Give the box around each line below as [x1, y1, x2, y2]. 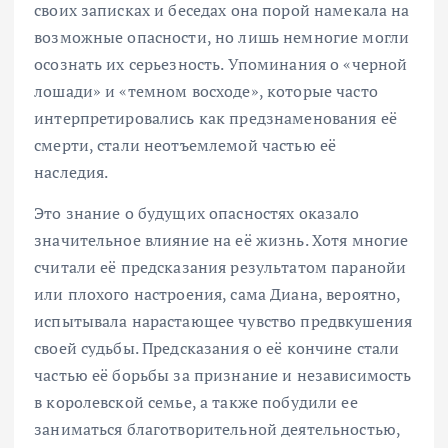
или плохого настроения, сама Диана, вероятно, [34, 283, 401, 306]
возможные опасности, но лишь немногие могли [34, 26, 410, 49]
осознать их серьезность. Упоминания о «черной [34, 53, 408, 76]
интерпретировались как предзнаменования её [34, 107, 397, 130]
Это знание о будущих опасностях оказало [34, 202, 360, 225]
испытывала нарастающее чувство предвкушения [34, 310, 413, 333]
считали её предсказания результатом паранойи [34, 256, 407, 279]
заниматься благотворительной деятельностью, [34, 418, 401, 441]
